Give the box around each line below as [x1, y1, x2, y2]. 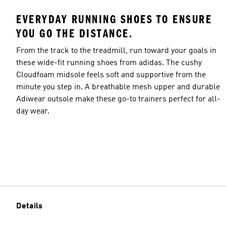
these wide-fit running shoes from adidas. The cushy [16, 59, 202, 67]
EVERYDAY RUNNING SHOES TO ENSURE [16, 12, 212, 26]
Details [16, 202, 42, 210]
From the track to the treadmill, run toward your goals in [16, 46, 216, 55]
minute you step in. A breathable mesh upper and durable [16, 83, 220, 91]
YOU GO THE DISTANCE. [16, 26, 133, 40]
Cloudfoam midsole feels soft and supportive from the [16, 71, 206, 79]
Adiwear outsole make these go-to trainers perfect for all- [16, 95, 220, 103]
